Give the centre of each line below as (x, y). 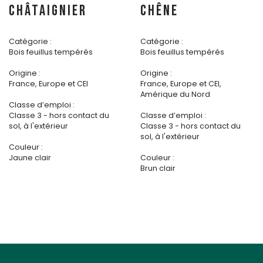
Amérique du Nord (175, 95)
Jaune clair (30, 158)
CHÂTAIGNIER (48, 11)
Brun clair (158, 168)
